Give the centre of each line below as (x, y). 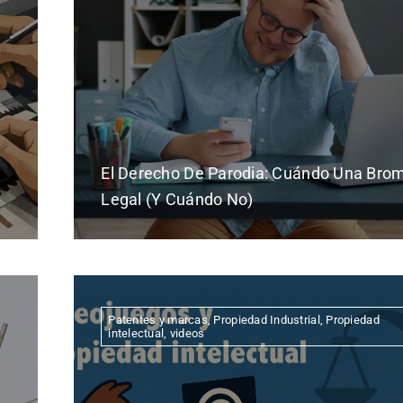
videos (187, 333)
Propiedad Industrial (267, 319)
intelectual (136, 333)
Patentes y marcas (158, 319)
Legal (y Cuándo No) (177, 199)
